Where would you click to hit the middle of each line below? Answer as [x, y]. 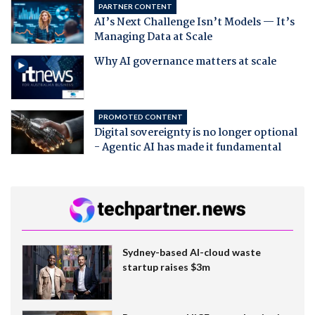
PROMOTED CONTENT [140, 117]
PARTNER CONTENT [135, 6]
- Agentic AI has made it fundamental [187, 148]
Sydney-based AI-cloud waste [191, 252]
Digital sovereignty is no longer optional [195, 133]
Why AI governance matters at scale [185, 62]
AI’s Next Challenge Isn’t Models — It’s [194, 22]
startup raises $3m [166, 266]
